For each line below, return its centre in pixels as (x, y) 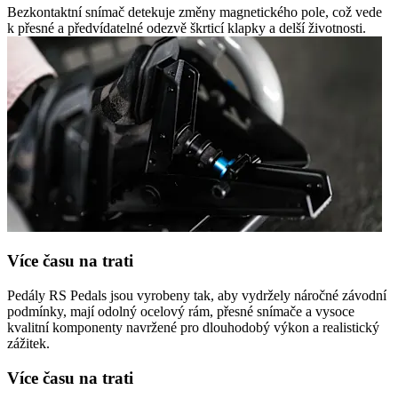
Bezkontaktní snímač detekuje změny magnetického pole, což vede (195, 12)
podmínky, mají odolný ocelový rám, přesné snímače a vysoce (181, 312)
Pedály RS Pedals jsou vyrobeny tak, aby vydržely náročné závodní (197, 296)
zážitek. (28, 344)
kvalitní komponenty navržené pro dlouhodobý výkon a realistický (193, 328)
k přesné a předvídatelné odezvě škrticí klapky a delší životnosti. (187, 28)
